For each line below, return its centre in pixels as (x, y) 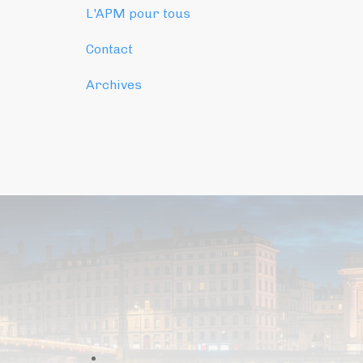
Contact (109, 49)
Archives (114, 84)
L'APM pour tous (138, 13)
